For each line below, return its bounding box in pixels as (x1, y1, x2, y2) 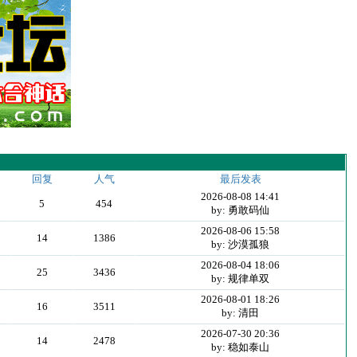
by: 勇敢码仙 (210, 204, 269, 216)
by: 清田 (221, 307, 259, 319)
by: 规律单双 (210, 273, 269, 284)
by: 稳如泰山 (210, 341, 269, 353)
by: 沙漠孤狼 (210, 238, 269, 250)
